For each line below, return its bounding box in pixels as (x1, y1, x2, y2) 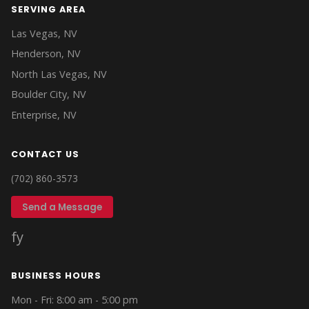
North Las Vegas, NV (11, 67, 107, 81)
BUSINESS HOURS (11, 270, 101, 282)
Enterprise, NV (11, 108, 77, 121)
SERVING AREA (11, 3, 86, 15)
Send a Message (22, 200, 102, 214)
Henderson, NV (11, 47, 81, 61)
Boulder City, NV (11, 88, 86, 101)
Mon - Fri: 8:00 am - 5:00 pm (11, 293, 138, 307)
